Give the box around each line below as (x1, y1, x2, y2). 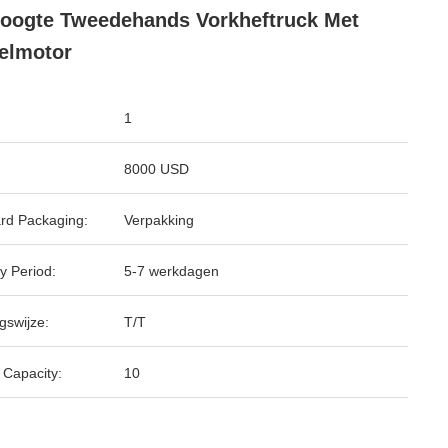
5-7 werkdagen (124, 263, 219, 279)
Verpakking (124, 212, 194, 228)
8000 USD (124, 161, 189, 177)
